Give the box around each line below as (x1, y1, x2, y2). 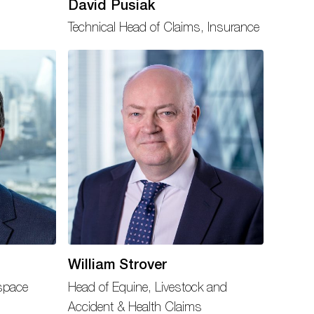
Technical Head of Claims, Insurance (68, 19, 260, 34)
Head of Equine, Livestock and (68, 279, 228, 294)
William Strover (68, 256, 168, 273)
